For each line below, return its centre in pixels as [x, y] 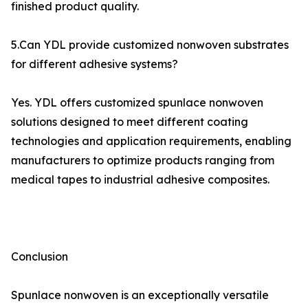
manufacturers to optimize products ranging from [143, 160]
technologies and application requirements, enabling [151, 141]
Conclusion [40, 256]
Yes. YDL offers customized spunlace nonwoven [137, 102]
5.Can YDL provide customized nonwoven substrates [150, 45]
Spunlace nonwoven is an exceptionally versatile [140, 295]
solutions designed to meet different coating [130, 122]
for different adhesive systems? [95, 64]
